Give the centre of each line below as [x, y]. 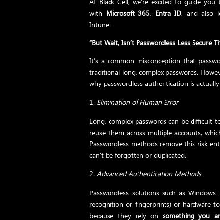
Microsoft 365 [128, 13]
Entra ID [168, 13]
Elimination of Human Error [138, 102]
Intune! [100, 24]
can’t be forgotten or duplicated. [138, 155]
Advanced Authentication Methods [149, 173]
